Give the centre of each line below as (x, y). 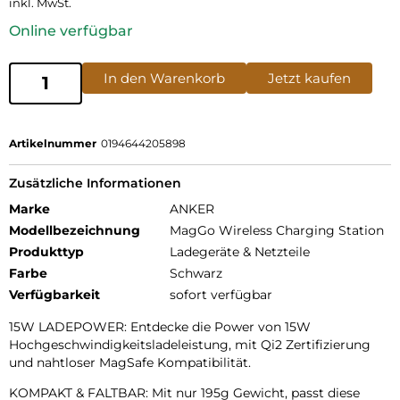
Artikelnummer (53, 143)
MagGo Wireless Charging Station (277, 230)
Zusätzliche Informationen (95, 183)
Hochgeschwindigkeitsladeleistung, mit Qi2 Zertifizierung (190, 344)
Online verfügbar (71, 30)
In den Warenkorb (164, 78)
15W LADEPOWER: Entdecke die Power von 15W (160, 326)
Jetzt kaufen (309, 78)
